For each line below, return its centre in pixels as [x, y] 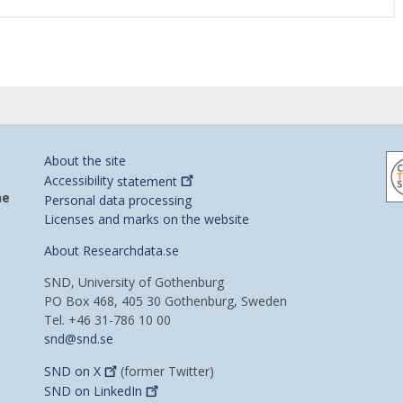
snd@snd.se [79, 338]
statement [147, 181]
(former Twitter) [166, 371]
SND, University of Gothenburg [134, 282]
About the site [85, 161]
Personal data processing [118, 200]
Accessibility [81, 181]
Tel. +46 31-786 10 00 [107, 319]
